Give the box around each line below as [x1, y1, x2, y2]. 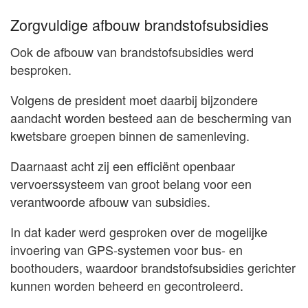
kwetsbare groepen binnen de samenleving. [10, 126, 250, 145]
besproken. [10, 60, 71, 79]
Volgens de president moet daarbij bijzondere [10, 91, 258, 109]
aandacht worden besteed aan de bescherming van [10, 109, 291, 127]
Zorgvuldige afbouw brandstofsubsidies [10, 14, 269, 36]
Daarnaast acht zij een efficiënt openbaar [10, 157, 235, 175]
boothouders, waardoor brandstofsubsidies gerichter [10, 258, 296, 277]
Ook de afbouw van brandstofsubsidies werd [10, 43, 254, 61]
